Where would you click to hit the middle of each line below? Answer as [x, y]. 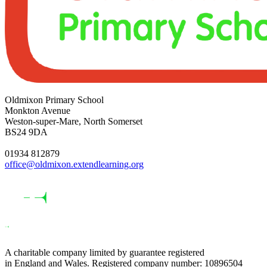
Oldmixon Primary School [54, 100]
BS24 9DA [26, 132]
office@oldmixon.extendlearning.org [74, 164]
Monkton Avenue [38, 110]
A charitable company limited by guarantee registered [105, 252]
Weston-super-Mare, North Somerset [74, 121]
